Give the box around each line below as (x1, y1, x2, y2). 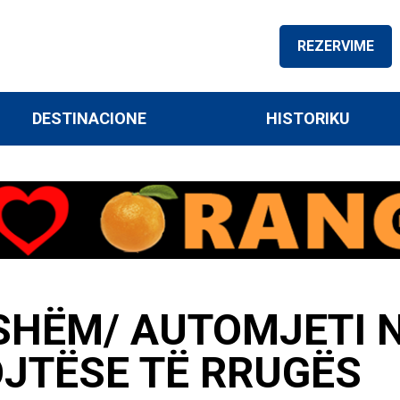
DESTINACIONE (32, 109, 147, 128)
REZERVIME (297, 37, 374, 54)
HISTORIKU (265, 109, 350, 128)
